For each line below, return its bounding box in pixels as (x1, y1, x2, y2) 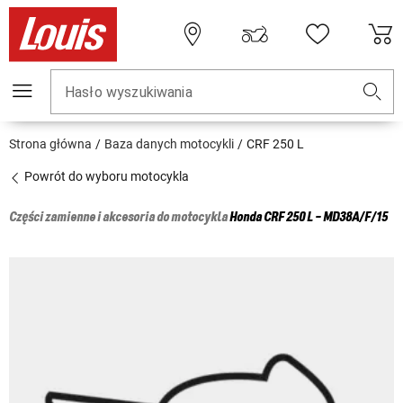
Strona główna (9, 137, 92, 152)
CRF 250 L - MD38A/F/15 (264, 210, 388, 226)
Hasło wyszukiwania (65, 84, 193, 102)
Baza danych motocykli (104, 137, 234, 152)
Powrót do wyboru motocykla (22, 169, 189, 184)
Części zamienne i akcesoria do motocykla (9, 210, 229, 226)
